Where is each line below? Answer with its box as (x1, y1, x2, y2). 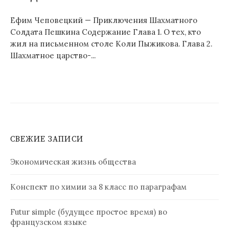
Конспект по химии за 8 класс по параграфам (10, 181, 187, 192)
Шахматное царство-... (10, 50, 96, 60)
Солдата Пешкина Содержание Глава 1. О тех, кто (10, 27, 201, 37)
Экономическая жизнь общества (10, 156, 136, 167)
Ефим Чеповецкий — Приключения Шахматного (10, 15, 197, 25)
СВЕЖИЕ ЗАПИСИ (10, 134, 83, 144)
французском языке (10, 217, 87, 227)
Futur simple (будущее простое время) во (10, 207, 167, 217)
